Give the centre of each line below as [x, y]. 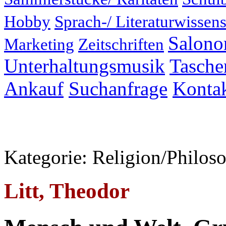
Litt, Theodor [67, 191]
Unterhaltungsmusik [84, 66]
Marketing [39, 44]
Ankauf [34, 89]
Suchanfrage [118, 89]
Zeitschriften [121, 44]
